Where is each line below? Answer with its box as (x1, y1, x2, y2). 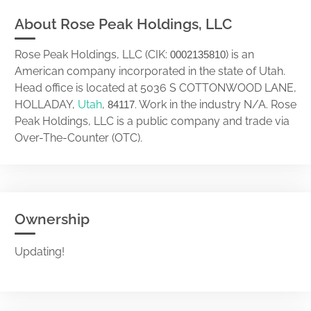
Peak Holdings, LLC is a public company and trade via (15, 115, 289, 128)
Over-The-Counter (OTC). (15, 131, 142, 144)
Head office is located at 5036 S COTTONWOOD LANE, (15, 81, 296, 94)
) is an (226, 48, 254, 61)
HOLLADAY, (15, 98, 78, 111)
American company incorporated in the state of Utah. (15, 65, 285, 78)
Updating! (15, 245, 65, 258)
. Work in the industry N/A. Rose (135, 98, 296, 111)
